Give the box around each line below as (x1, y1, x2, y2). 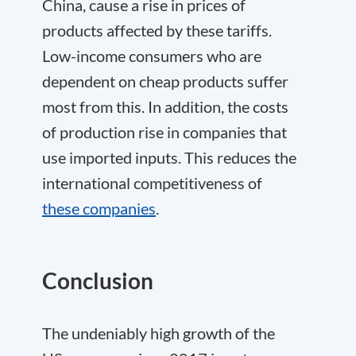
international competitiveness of (42, 173, 262, 192)
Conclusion (42, 267, 153, 294)
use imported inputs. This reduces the (42, 148, 296, 167)
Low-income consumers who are (42, 46, 261, 65)
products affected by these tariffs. (42, 21, 272, 40)
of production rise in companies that (42, 122, 287, 141)
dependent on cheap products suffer (42, 72, 288, 91)
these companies (42, 199, 156, 218)
